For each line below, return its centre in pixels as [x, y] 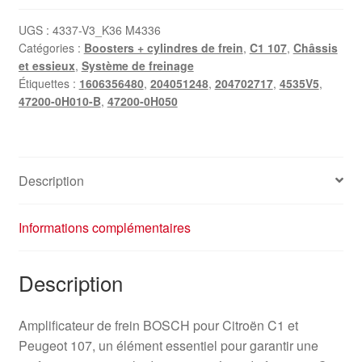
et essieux [46, 66]
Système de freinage [137, 66]
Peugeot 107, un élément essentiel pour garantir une [168, 346]
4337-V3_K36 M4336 [106, 30]
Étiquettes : [48, 84]
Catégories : [51, 48]
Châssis [315, 48]
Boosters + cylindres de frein [163, 48]
